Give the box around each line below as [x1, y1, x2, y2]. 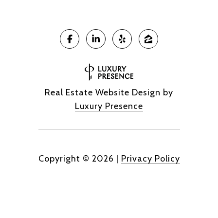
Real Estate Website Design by [45, 87, 173, 98]
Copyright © [38, 153, 90, 164]
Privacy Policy [121, 153, 180, 164]
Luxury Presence [75, 100, 143, 111]
